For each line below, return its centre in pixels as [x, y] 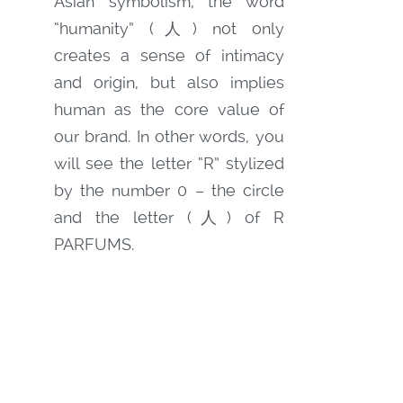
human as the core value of [169, 109]
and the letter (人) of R [169, 217]
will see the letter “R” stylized [169, 163]
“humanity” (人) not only [169, 28]
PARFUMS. [94, 244]
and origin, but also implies [169, 82]
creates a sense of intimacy [169, 55]
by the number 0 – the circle [169, 190]
